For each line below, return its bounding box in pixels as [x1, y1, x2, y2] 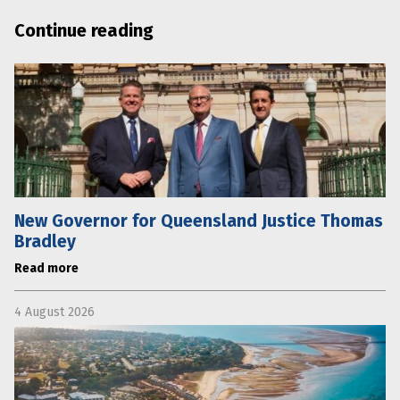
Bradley [14, 230, 76, 252]
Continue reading [14, 19, 154, 41]
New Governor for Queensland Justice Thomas [14, 210, 383, 231]
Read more [14, 260, 79, 276]
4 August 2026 [14, 304, 95, 320]
